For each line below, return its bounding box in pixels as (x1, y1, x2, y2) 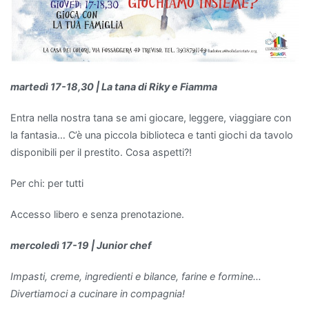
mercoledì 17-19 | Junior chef (10, 239, 152, 252)
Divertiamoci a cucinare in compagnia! (10, 288, 185, 300)
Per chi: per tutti (10, 177, 83, 189)
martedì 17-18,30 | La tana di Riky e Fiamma (10, 80, 217, 92)
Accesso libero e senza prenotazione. (10, 208, 184, 221)
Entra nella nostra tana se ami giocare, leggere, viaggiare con (10, 111, 291, 123)
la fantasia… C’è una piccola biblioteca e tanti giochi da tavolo (10, 128, 293, 141)
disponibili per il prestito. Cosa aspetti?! (10, 146, 192, 158)
